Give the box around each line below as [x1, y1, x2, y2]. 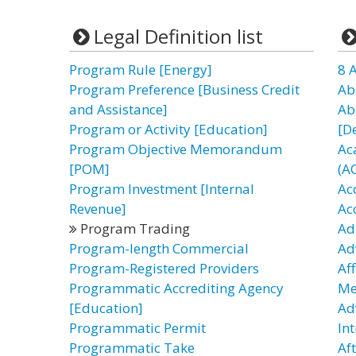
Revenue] [69, 199, 126, 218]
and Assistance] [69, 100, 168, 118]
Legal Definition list [93, 23, 263, 49]
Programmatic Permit [69, 319, 206, 337]
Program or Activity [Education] [69, 120, 268, 138]
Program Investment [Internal [69, 180, 254, 198]
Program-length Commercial [69, 239, 249, 257]
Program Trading [77, 219, 190, 238]
